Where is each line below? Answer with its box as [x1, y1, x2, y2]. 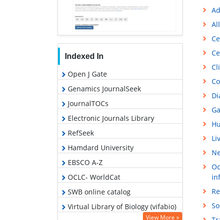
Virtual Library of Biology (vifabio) [66, 201, 176, 211]
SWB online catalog [66, 187, 131, 196]
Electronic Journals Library [66, 113, 154, 123]
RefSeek [66, 128, 94, 137]
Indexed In [64, 52, 104, 60]
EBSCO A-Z [66, 157, 103, 167]
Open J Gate [66, 69, 107, 79]
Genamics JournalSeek [66, 83, 141, 93]
